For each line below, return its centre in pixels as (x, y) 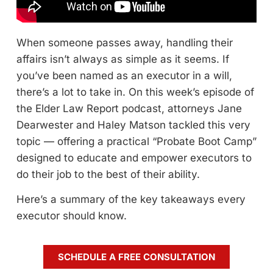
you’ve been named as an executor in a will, (124, 76)
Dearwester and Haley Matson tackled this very (133, 125)
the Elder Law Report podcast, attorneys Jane (129, 108)
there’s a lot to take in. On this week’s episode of (135, 92)
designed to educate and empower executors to (134, 158)
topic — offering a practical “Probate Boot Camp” (136, 141)
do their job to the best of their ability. (110, 174)
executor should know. (73, 216)
